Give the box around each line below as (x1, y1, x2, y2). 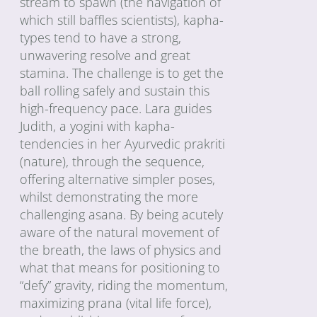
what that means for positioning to (20, 258, 221, 276)
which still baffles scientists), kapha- (20, 11, 224, 28)
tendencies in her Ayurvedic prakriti (20, 134, 226, 152)
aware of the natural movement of (20, 223, 219, 241)
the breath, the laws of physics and (20, 241, 222, 258)
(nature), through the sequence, (20, 152, 205, 170)
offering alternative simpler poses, (20, 170, 216, 188)
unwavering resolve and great (20, 46, 191, 64)
